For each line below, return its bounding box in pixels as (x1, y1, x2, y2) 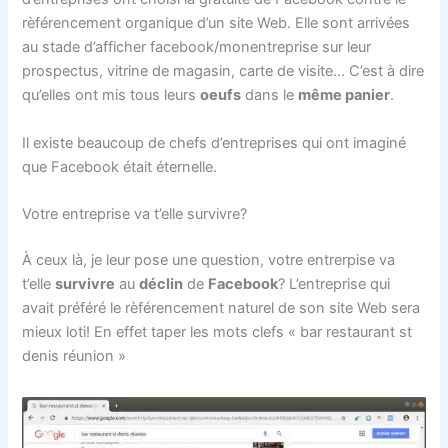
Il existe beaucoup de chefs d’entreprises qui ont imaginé (22, 133, 407, 152)
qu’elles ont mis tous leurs (22, 86, 201, 105)
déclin (139, 274, 184, 293)
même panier (298, 86, 391, 105)
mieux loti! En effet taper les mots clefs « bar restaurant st (22, 322, 413, 341)
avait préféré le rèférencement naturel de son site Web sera (22, 298, 421, 317)
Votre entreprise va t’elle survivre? (22, 205, 248, 224)
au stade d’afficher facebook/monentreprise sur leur (22, 38, 372, 57)
